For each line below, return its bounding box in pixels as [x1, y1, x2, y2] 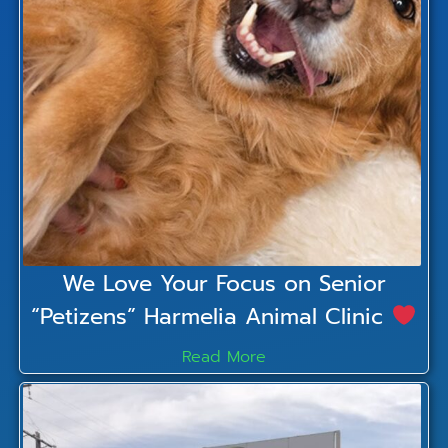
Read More [182, 344, 266, 369]
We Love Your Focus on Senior [62, 266, 386, 300]
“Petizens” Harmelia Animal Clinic [31, 299, 392, 333]
